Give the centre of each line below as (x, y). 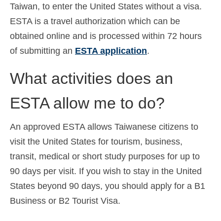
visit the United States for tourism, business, (96, 141)
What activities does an (92, 78)
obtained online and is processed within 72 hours (106, 36)
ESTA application (111, 51)
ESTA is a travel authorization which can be (95, 21)
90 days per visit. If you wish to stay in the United (106, 171)
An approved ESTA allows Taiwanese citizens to (104, 127)
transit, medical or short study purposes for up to (105, 156)
